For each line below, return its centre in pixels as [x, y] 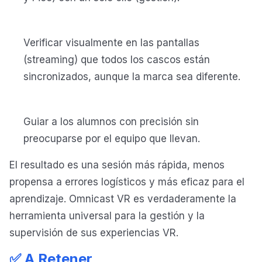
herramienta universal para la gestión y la [107, 216]
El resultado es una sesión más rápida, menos [117, 165]
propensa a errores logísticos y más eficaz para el [127, 182]
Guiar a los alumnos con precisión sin [111, 122]
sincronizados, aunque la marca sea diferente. [132, 77]
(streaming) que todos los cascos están [117, 60]
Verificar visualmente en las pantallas [111, 43]
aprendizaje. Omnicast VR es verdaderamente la [123, 199]
